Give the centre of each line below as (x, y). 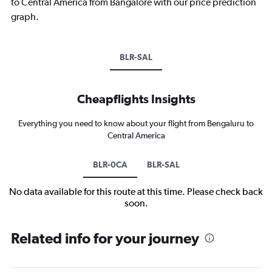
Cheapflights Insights (136, 98)
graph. (25, 16)
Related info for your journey (105, 238)
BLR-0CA (110, 164)
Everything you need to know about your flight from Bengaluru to (136, 123)
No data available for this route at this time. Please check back (136, 191)
